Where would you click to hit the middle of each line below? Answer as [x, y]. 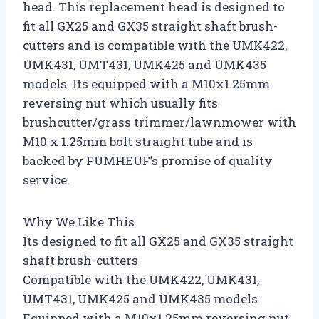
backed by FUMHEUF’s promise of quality [148, 160]
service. [46, 179]
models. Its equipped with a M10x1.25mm [146, 83]
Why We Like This [79, 221]
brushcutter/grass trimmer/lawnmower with [159, 122]
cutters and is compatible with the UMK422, [155, 45]
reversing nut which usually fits [120, 103]
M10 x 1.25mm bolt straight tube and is [138, 141]
